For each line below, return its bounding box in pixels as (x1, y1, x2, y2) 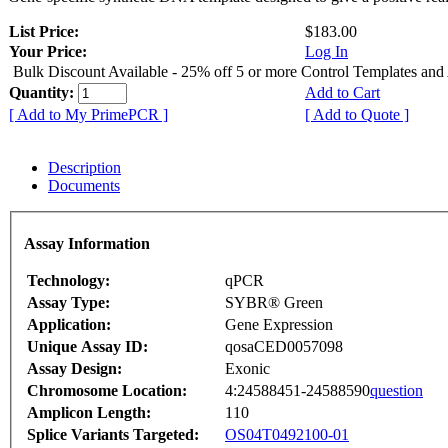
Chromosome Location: (27, 381, 187, 399)
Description (48, 159, 121, 177)
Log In (305, 43, 348, 61)
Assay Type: (27, 293, 110, 311)
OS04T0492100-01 (225, 425, 349, 443)
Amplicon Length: (27, 403, 151, 421)
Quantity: (9, 84, 78, 102)
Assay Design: (27, 359, 122, 377)
